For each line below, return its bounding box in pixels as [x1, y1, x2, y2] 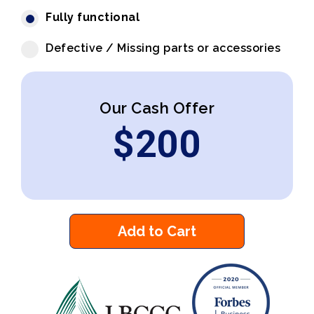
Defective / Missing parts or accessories [46, 41, 280, 55]
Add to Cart [118, 223, 196, 240]
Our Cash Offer [100, 99, 214, 117]
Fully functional [46, 11, 139, 24]
